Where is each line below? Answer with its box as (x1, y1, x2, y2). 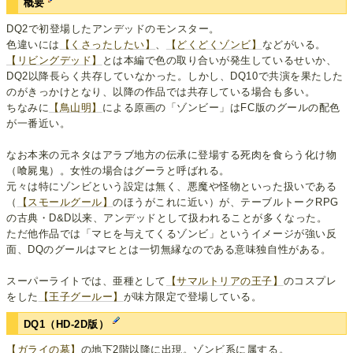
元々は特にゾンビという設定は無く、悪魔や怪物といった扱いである (6, 180, 337, 192)
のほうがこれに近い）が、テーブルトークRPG (113, 195, 339, 208)
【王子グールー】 (38, 290, 124, 303)
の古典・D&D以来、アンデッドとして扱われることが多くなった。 (6, 211, 328, 224)
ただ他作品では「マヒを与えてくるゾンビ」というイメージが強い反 (6, 227, 337, 240)
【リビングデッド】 (6, 54, 102, 66)
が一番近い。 (6, 117, 71, 129)
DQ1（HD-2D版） (23, 318, 113, 330)
